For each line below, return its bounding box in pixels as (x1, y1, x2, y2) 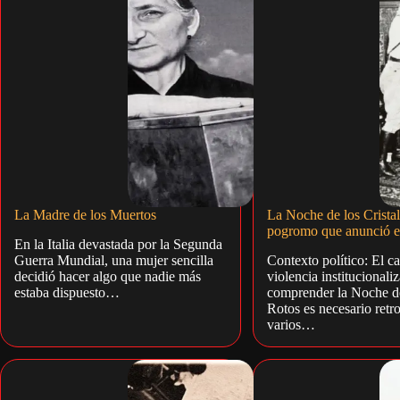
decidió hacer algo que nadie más (14, 269, 201, 285)
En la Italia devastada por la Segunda (14, 237, 222, 253)
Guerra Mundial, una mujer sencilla (14, 253, 213, 269)
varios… (266, 317, 315, 333)
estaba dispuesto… (14, 285, 120, 301)
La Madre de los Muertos (14, 207, 156, 223)
